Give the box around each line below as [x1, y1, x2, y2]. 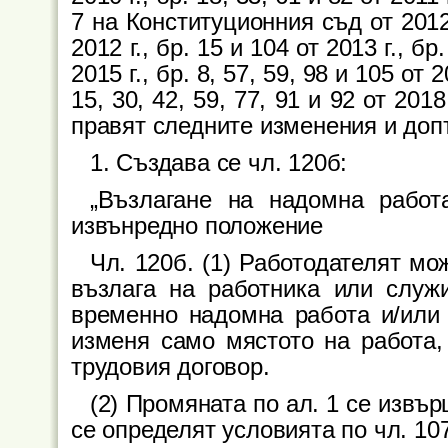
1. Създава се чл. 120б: [89, 149, 348, 176]
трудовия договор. [71, 353, 270, 380]
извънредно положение [71, 212, 324, 239]
